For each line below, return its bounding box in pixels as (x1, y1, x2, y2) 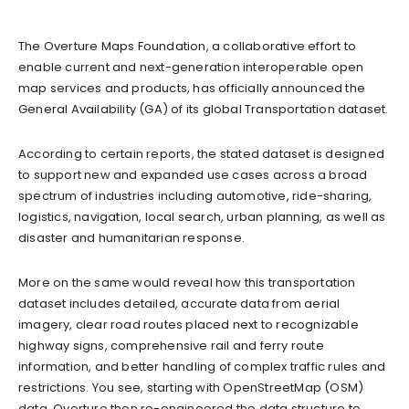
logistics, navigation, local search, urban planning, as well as (18, 207, 386, 225)
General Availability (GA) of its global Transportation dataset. (18, 100, 389, 118)
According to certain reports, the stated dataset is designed (18, 144, 385, 163)
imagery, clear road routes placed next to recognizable (18, 315, 359, 333)
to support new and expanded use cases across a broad (18, 165, 368, 184)
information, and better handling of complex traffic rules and (18, 357, 386, 375)
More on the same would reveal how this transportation (18, 273, 356, 291)
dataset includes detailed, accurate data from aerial (18, 294, 341, 312)
